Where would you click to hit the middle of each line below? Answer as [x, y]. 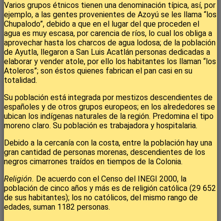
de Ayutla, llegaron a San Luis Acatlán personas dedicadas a [107, 52]
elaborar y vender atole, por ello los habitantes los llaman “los [110, 61]
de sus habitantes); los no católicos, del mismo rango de [101, 197]
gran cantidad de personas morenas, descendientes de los [105, 152]
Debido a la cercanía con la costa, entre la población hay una [108, 143]
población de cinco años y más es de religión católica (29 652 [110, 188]
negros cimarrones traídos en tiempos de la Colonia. [93, 161]
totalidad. [20, 80]
